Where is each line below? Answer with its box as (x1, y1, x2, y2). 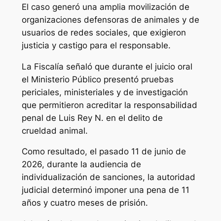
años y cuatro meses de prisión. (21, 198, 148, 208)
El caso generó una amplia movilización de (21, 1, 189, 12)
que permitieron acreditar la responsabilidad (21, 100, 197, 110)
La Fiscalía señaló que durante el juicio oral (21, 61, 192, 72)
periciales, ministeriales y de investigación (21, 87, 188, 97)
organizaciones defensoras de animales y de (21, 14, 199, 25)
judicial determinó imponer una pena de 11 (21, 185, 189, 195)
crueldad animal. (21, 125, 88, 136)
